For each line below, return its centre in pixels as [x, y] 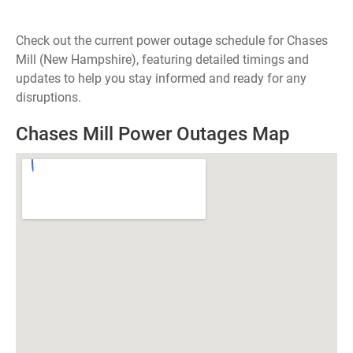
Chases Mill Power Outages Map [153, 134]
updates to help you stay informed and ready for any [161, 78]
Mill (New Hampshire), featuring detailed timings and [162, 59]
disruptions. [48, 97]
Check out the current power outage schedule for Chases [172, 41]
